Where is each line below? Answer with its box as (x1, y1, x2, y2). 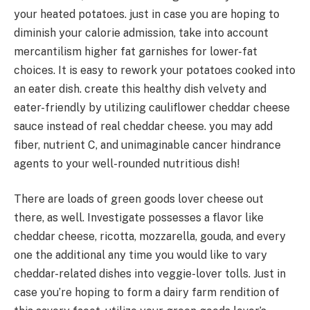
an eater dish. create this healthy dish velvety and (14, 82, 266, 95)
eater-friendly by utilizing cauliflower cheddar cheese (14, 100, 290, 114)
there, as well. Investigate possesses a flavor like (14, 211, 264, 225)
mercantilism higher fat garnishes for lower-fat (14, 44, 257, 58)
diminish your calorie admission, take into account (14, 26, 268, 39)
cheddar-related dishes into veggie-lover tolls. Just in (14, 267, 286, 281)
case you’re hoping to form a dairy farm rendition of (14, 286, 280, 300)
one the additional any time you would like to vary (14, 248, 267, 262)
